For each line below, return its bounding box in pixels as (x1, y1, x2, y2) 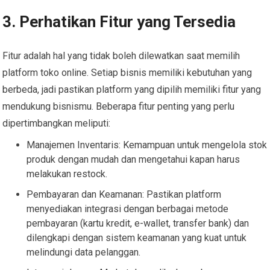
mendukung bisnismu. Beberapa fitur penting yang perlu (2, 100, 235, 112)
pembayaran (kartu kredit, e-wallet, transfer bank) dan (27, 217, 250, 229)
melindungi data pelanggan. (27, 246, 141, 258)
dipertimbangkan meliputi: (2, 117, 111, 129)
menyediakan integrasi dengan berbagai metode (27, 202, 229, 215)
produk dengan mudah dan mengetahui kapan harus (27, 153, 240, 165)
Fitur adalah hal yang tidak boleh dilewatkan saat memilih (2, 49, 240, 61)
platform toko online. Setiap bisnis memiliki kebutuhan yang (2, 66, 253, 78)
